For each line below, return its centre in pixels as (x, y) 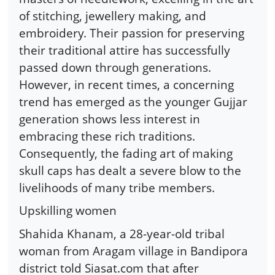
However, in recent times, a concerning (126, 84)
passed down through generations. (115, 67)
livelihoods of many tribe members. (117, 187)
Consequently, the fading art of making (126, 153)
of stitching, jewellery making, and (113, 15)
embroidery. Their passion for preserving (132, 33)
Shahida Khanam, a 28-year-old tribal (122, 233)
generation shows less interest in (110, 118)
